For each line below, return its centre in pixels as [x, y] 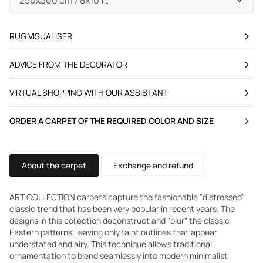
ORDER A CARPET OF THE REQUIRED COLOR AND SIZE [112, 121]
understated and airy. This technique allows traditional [111, 244]
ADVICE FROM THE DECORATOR [68, 64]
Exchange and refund [153, 165]
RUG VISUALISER [41, 36]
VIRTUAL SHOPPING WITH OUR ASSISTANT [89, 92]
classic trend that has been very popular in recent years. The [122, 209]
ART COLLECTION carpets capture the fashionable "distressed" [127, 197]
